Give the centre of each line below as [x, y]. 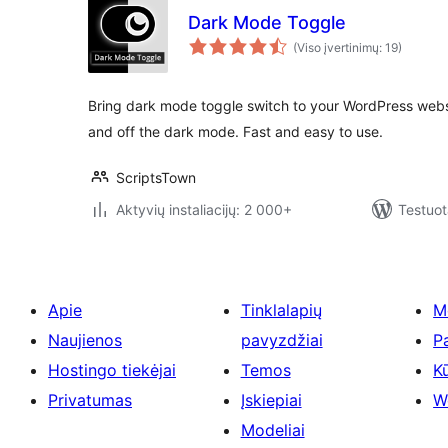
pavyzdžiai [281, 340]
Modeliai [272, 430]
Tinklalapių [281, 310]
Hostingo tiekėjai [112, 370]
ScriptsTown [156, 177]
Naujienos [85, 340]
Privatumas [90, 400]
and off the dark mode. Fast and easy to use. [235, 131]
